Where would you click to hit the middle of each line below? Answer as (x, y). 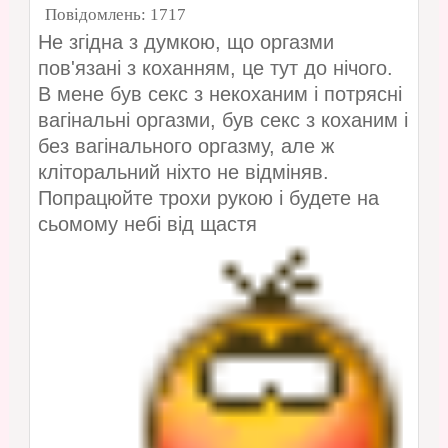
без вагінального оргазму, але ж (185, 146)
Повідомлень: (97, 15)
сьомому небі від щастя (150, 224)
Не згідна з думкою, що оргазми (185, 42)
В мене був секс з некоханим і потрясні (219, 94)
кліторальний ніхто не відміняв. (183, 172)
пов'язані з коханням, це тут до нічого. (215, 68)
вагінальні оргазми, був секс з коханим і (222, 120)
